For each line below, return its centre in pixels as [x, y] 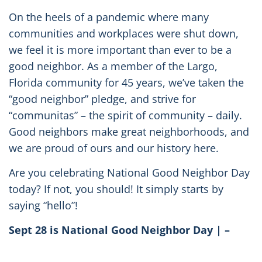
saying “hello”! [43, 206]
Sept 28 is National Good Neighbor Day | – [119, 230]
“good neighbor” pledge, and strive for [102, 99]
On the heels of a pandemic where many [108, 17]
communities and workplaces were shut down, [123, 34]
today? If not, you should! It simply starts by [116, 189]
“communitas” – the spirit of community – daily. [125, 116]
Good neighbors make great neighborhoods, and [129, 132]
